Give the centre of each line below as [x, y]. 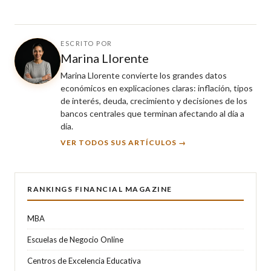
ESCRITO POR [87, 43]
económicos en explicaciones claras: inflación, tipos [157, 88]
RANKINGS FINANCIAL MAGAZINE [100, 189]
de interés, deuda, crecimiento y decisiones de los [154, 100]
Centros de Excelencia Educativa [84, 260]
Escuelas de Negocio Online [75, 239]
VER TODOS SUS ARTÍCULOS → [123, 142]
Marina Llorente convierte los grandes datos [144, 75]
